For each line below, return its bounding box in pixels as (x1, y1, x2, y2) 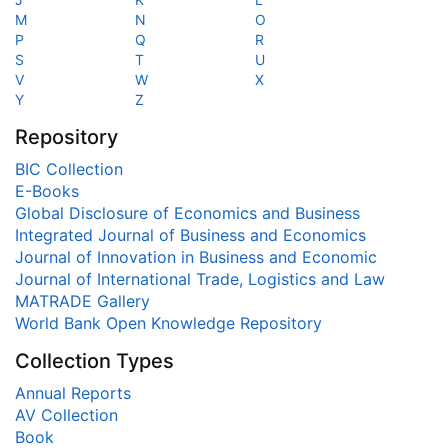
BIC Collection (15, 159, 123, 179)
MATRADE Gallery (15, 291, 150, 311)
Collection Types (15, 349, 174, 373)
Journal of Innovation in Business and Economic (15, 247, 377, 267)
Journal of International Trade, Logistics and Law (15, 269, 385, 289)
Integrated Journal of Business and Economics (15, 225, 366, 245)
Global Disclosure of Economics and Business (15, 203, 360, 223)
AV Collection (15, 405, 118, 425)
